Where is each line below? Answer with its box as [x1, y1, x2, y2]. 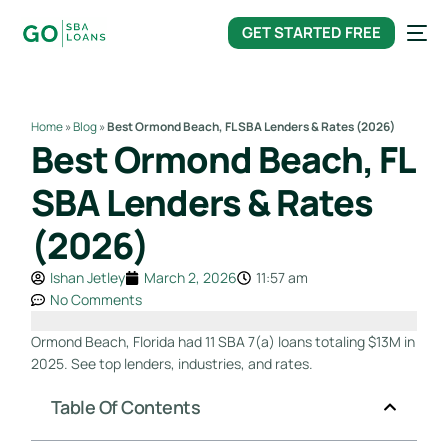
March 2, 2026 [143, 267, 237, 287]
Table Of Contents [50, 394, 201, 419]
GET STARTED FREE [241, 21, 381, 43]
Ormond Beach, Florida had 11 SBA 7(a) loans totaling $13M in [30, 331, 415, 351]
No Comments [49, 289, 142, 309]
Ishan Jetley [49, 267, 125, 287]
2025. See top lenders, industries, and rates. [30, 353, 313, 373]
